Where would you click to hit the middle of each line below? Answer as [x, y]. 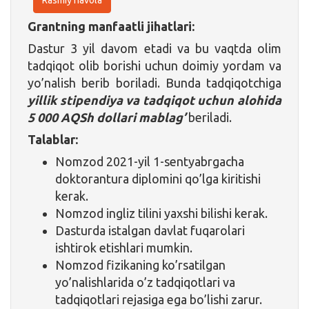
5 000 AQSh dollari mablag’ [108, 117]
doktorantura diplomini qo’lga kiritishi [158, 178]
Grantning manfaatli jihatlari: [111, 26]
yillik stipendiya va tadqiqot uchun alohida [154, 100]
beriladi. [210, 117]
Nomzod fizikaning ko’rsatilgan [140, 265]
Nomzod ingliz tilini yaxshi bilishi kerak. [161, 213]
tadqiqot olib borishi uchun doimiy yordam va [154, 65]
